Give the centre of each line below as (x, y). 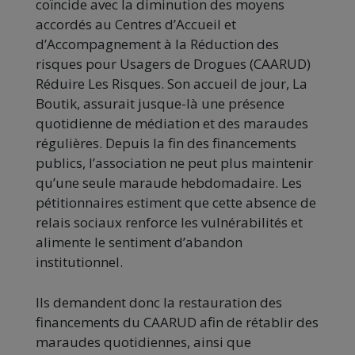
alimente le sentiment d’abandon (139, 242)
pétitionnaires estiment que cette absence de (176, 203)
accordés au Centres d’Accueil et (136, 25)
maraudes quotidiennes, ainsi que (143, 342)
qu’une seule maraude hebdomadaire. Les (169, 183)
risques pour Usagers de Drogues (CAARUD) (173, 64)
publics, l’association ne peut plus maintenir (174, 163)
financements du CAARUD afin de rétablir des (177, 323)
